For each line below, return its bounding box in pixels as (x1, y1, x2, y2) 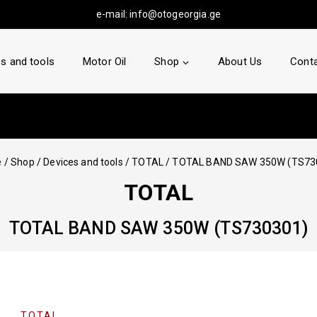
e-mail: (96, 8, 130, 20)
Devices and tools (43, 156, 123, 168)
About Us (217, 55, 263, 68)
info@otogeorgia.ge (129, 8, 221, 20)
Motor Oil (82, 55, 127, 68)
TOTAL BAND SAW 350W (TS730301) (9, 217, 308, 238)
